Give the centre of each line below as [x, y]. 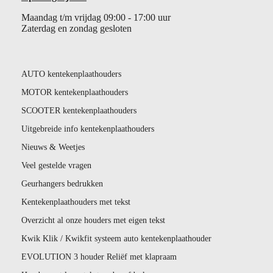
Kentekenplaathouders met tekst [76, 202]
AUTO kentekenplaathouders [71, 74]
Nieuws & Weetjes [53, 147]
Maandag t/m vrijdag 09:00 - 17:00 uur [97, 17]
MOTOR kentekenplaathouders [75, 92]
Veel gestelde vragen [56, 165]
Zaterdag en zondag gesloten [76, 28]
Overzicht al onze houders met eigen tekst [93, 220]
